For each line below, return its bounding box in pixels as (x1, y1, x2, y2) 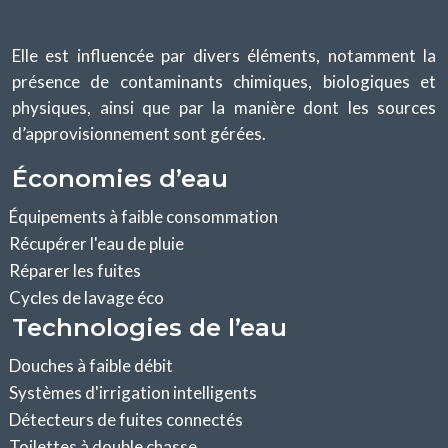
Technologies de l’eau (12, 312, 287, 342)
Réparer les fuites (6, 259, 141, 281)
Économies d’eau (12, 163, 228, 193)
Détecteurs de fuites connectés (6, 408, 243, 430)
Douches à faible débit (6, 354, 173, 376)
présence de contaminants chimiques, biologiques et (12, 70, 436, 92)
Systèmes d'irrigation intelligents (6, 381, 257, 403)
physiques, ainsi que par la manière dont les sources (12, 96, 436, 118)
